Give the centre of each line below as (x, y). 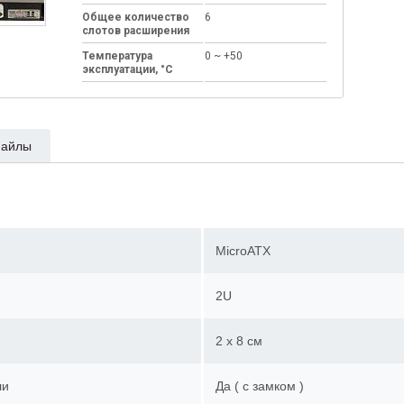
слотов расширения (136, 31)
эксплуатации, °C (128, 69)
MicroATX (249, 251)
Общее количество (136, 17)
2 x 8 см (245, 341)
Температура (118, 56)
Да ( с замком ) (266, 386)
